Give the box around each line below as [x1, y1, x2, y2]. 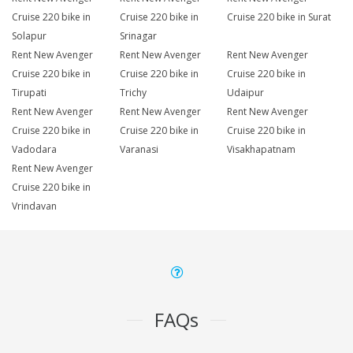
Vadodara [12, 143, 57, 157]
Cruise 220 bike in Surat [227, 10, 332, 24]
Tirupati [12, 86, 46, 100]
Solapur [12, 29, 46, 43]
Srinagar [119, 29, 157, 43]
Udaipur [227, 86, 265, 100]
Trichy [119, 86, 147, 100]
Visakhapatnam [227, 143, 296, 157]
